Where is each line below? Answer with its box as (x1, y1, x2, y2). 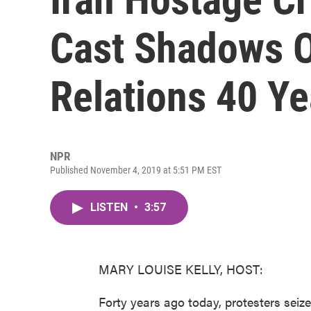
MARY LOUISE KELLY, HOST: (99, 260, 263, 278)
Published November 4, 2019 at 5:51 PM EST (50, 165, 221, 176)
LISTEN (90, 201, 131, 214)
